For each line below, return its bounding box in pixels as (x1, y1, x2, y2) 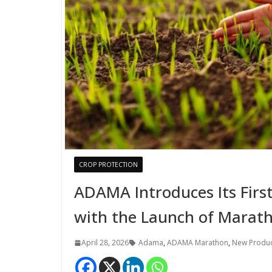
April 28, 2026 (81, 237, 129, 248)
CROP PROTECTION (79, 160, 138, 169)
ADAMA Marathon (167, 237, 228, 248)
